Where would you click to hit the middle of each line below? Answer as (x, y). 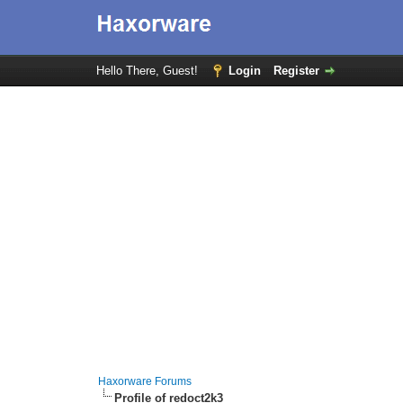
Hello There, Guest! (148, 71)
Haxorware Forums (145, 381)
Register (296, 71)
